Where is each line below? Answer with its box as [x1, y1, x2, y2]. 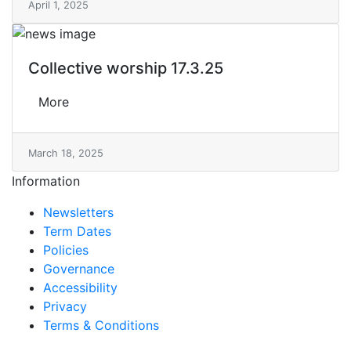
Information [12, 173, 80, 189]
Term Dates [43, 223, 111, 239]
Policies [43, 242, 89, 258]
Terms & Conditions [43, 317, 159, 333]
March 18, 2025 [28, 147, 103, 159]
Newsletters [43, 204, 114, 220]
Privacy [43, 299, 87, 314]
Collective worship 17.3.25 [28, 59, 223, 78]
